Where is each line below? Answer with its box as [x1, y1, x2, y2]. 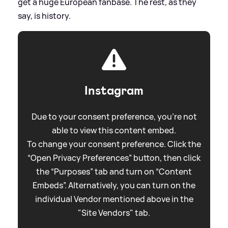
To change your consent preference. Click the [27, 138, 201, 150]
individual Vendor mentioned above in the [35, 193, 193, 205]
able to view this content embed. [52, 124, 176, 136]
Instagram [84, 82, 144, 99]
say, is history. [18, 10, 71, 21]
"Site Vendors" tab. [78, 207, 150, 218]
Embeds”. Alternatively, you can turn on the [33, 179, 195, 191]
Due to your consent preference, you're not [31, 110, 197, 122]
